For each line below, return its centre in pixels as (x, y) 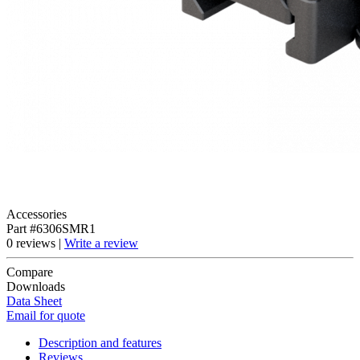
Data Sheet (34, 301)
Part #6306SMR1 (51, 228)
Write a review (101, 243)
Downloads (36, 286)
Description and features (100, 342)
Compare (30, 272)
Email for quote (46, 315)
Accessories (37, 214)
